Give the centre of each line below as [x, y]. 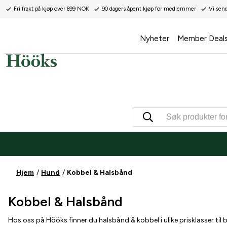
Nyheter [154, 39]
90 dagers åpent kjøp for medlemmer [149, 9]
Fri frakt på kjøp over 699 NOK [51, 9]
